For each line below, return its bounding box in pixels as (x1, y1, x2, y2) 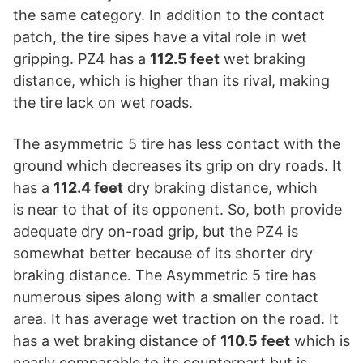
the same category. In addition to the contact (13, 6, 325, 23)
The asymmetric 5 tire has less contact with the (13, 135, 340, 152)
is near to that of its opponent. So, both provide (13, 200, 342, 218)
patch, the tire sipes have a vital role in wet (13, 28, 307, 45)
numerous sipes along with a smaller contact (13, 288, 318, 305)
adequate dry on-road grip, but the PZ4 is (13, 222, 298, 240)
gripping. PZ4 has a (13, 49, 150, 67)
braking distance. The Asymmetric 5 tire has (13, 266, 316, 284)
